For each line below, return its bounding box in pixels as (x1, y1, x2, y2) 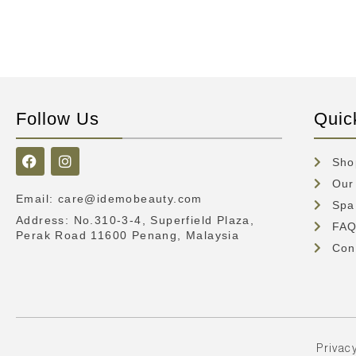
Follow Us (16, 108, 99, 129)
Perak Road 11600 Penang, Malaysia (16, 228, 240, 242)
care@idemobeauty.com (57, 192, 203, 205)
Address (16, 213, 65, 226)
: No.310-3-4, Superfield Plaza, (64, 213, 255, 226)
